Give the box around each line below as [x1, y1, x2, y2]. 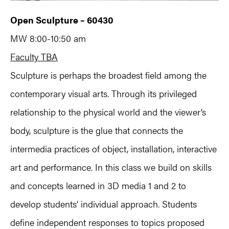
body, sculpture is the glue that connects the [10, 123, 183, 136]
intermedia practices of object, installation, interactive [10, 142, 217, 155]
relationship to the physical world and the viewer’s [10, 105, 206, 118]
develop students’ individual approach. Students [10, 197, 197, 210]
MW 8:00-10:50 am [10, 31, 86, 44]
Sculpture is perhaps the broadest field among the [10, 68, 207, 81]
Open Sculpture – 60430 [10, 13, 113, 26]
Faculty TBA [10, 50, 58, 63]
